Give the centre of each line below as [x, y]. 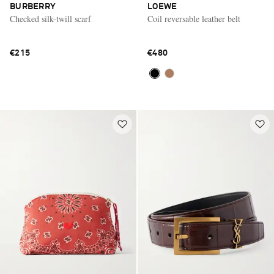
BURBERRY [33, 6]
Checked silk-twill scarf [50, 18]
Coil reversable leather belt [194, 18]
